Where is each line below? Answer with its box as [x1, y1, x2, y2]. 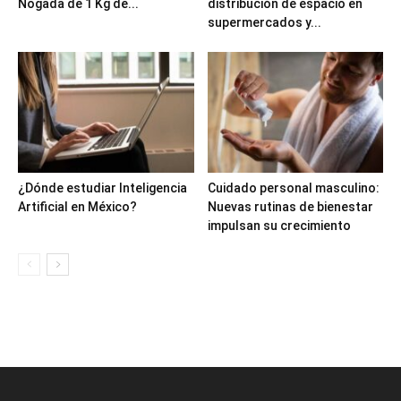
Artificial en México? [18, 200, 137, 215]
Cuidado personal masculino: [207, 181, 380, 196]
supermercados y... [207, 15, 321, 30]
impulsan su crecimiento [207, 218, 351, 234]
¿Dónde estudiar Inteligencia [18, 181, 187, 196]
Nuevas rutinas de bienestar [207, 200, 373, 215]
